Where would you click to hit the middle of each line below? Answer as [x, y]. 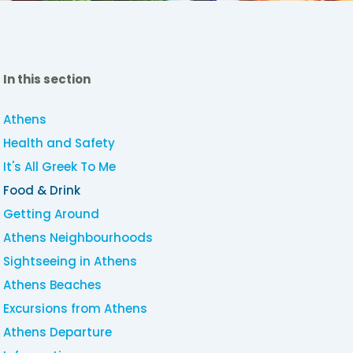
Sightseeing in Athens [71, 262]
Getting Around [52, 214]
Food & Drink [42, 191]
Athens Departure [58, 333]
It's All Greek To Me [60, 167]
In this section [47, 80]
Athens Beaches [53, 285]
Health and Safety [59, 143]
